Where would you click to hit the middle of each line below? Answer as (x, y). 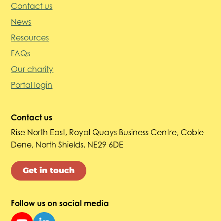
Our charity (32, 69)
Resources (30, 37)
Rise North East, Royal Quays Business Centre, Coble (108, 132)
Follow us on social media (60, 203)
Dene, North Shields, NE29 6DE (67, 144)
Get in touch (49, 170)
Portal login (32, 85)
